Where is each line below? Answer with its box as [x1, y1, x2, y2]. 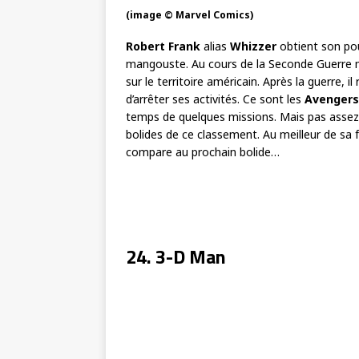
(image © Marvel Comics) [126, 8, 254, 22]
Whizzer [230, 38, 276, 54]
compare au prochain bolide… [126, 144, 280, 160]
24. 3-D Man [126, 242, 226, 272]
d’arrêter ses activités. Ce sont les [126, 91, 305, 107]
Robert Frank [126, 38, 200, 54]
